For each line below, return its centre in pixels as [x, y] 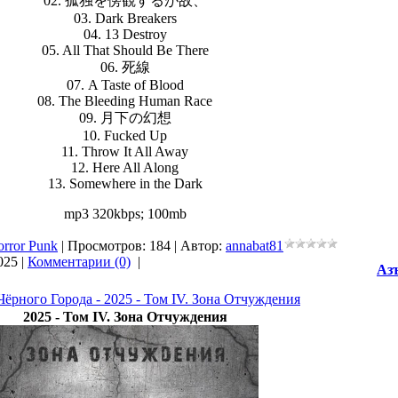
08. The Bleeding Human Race [125, 101]
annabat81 [255, 246]
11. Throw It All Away [125, 151]
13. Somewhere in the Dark [125, 183]
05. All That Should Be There [125, 50]
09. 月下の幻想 [125, 118]
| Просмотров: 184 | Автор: [142, 246]
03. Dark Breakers [125, 18]
